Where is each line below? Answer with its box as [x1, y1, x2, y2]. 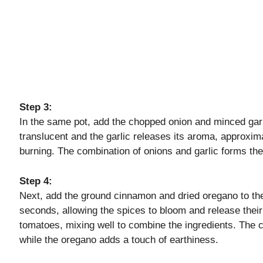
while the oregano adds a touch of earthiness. [19, 234, 218, 245]
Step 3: [19, 102, 52, 113]
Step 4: [19, 175, 52, 187]
